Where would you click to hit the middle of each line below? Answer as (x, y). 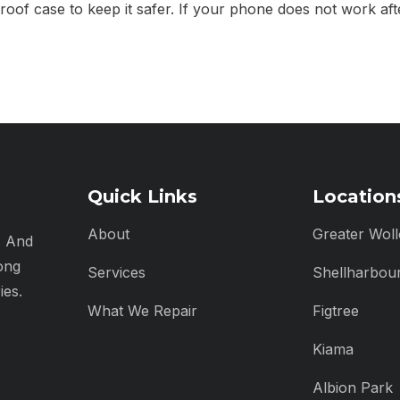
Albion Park (353, 388)
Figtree (336, 311)
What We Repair (142, 311)
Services (117, 273)
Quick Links (142, 197)
